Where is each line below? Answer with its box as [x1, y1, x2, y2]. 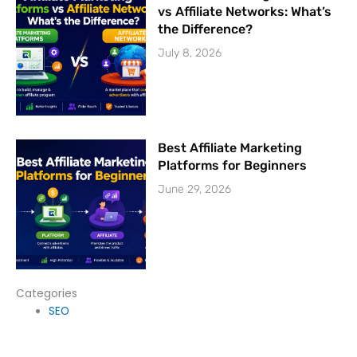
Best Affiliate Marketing [158, 140, 303, 156]
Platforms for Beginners [158, 158, 308, 174]
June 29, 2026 [158, 182, 232, 197]
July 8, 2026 [158, 46, 222, 61]
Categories [16, 286, 77, 302]
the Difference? [158, 22, 253, 37]
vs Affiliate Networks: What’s [158, 4, 332, 20]
